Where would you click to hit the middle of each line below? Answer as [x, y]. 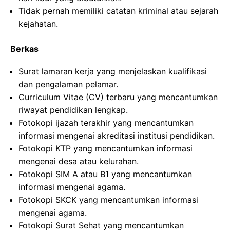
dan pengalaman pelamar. [68, 84]
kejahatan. [38, 24]
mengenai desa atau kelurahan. [79, 161]
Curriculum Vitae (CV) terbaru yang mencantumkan [118, 97]
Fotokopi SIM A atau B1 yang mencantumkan [105, 174]
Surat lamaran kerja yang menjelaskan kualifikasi [113, 71]
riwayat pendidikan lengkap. [73, 110]
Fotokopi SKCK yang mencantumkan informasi [108, 200]
